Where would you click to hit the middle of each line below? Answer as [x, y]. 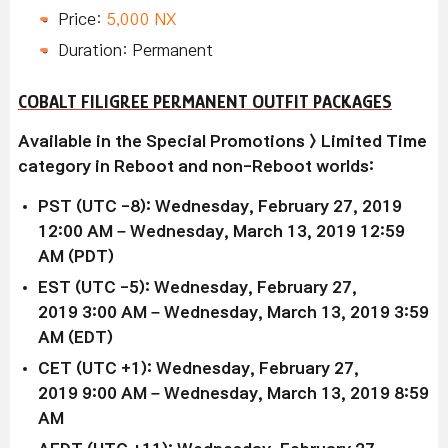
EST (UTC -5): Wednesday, [147, 287]
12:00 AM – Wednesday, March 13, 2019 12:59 [221, 231]
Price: [82, 19]
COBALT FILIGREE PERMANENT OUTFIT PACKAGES [205, 101]
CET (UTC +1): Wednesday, [148, 368]
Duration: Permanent [135, 50]
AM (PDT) [76, 256]
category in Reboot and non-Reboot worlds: [196, 166]
